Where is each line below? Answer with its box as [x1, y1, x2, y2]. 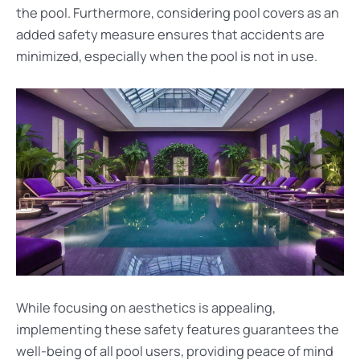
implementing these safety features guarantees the [16, 320, 339, 338]
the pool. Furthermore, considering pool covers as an [16, 3, 339, 22]
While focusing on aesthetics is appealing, [16, 298, 276, 317]
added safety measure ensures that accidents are [16, 25, 325, 43]
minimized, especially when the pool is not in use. [16, 47, 317, 65]
